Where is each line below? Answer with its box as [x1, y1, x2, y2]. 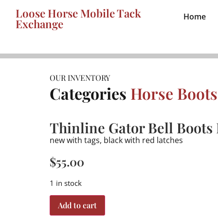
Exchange [16, 17, 63, 31]
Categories [50, 83, 127, 104]
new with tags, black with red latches [50, 135, 183, 146]
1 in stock [50, 178, 82, 188]
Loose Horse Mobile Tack [16, 6, 141, 20]
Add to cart [58, 200, 97, 211]
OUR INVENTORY [50, 73, 110, 83]
